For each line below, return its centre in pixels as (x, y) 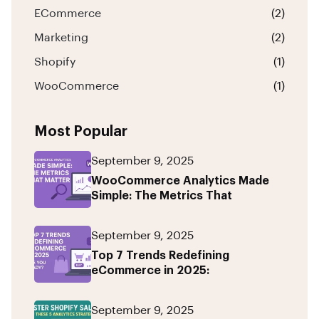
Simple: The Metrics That (162, 195)
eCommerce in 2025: (150, 270)
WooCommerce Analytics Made (180, 181)
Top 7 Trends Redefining (160, 255)
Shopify (55, 62)
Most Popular (81, 131)
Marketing (61, 37)
